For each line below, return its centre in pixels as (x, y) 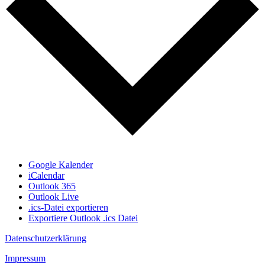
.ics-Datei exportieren (68, 208)
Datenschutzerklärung (46, 238)
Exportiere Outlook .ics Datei (83, 218)
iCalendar (46, 176)
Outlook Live (54, 197)
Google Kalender (61, 165)
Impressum (25, 258)
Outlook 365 (52, 186)
